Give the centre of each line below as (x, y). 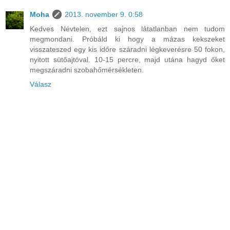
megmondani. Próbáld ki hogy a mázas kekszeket (127, 39)
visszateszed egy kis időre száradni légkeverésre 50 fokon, (127, 50)
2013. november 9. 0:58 (104, 15)
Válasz (41, 84)
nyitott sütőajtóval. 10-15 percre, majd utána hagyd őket (127, 60)
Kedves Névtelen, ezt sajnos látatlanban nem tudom (127, 29)
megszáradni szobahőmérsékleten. (87, 70)
